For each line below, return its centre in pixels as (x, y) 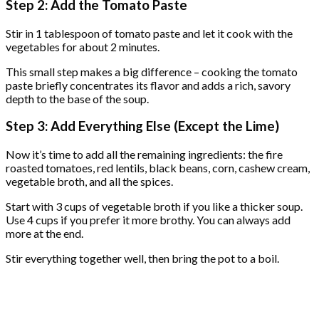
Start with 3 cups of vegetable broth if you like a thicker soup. (154, 206)
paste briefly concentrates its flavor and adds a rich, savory (148, 85)
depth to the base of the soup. (77, 98)
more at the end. (45, 234)
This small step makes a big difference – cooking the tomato (152, 71)
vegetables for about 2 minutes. (83, 46)
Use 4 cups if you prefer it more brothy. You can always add (148, 220)
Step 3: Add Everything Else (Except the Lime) (142, 126)
